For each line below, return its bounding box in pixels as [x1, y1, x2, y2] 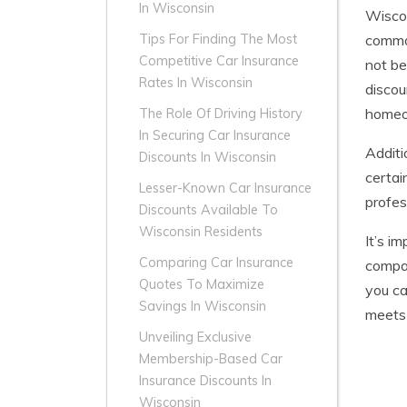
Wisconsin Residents [139, 223, 263, 241]
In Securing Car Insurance [139, 127, 291, 144]
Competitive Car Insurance [139, 53, 299, 70]
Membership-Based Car [139, 351, 283, 368]
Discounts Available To [139, 202, 278, 219]
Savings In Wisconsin [139, 298, 266, 315]
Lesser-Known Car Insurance [139, 180, 312, 197]
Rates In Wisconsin [139, 74, 253, 92]
